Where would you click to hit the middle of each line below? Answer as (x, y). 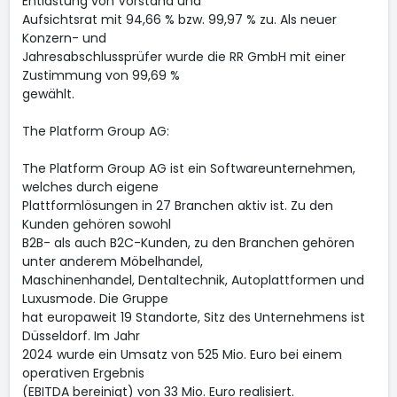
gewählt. (48, 94)
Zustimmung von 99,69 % (101, 75)
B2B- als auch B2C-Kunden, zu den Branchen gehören (188, 243)
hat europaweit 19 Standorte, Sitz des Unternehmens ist (193, 317)
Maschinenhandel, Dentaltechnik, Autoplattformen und (193, 280)
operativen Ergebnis (83, 373)
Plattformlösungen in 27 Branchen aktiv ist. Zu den (177, 206)
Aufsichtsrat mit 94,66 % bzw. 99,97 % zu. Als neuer (179, 19)
